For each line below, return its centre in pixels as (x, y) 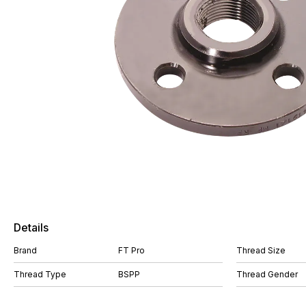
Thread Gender (267, 274)
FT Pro (131, 250)
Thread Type (40, 274)
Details (31, 227)
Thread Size (261, 250)
